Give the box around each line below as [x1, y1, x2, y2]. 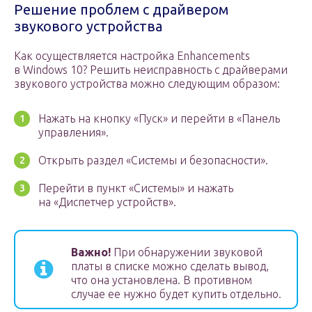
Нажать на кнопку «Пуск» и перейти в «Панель [38, 112, 280, 125]
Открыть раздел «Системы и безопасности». [38, 154, 268, 167]
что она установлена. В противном [71, 274, 252, 287]
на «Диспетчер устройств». [38, 196, 176, 209]
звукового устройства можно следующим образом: [14, 77, 280, 91]
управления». [38, 126, 109, 139]
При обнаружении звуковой [111, 246, 263, 259]
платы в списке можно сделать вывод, [71, 260, 269, 273]
